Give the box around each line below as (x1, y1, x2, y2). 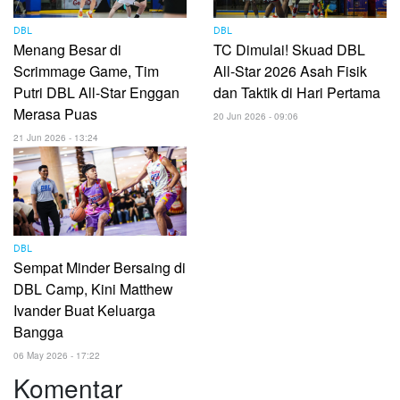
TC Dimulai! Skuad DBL (213, 38, 365, 60)
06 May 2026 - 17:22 (13, 348, 100, 362)
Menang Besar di (13, 38, 121, 60)
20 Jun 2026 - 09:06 (213, 109, 298, 122)
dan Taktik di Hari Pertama (213, 81, 380, 103)
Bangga (13, 321, 63, 342)
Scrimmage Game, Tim (13, 60, 159, 81)
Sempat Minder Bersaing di (13, 256, 186, 278)
